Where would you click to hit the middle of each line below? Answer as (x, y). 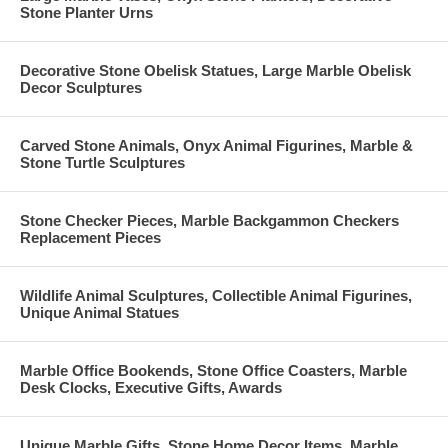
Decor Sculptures (81, 87)
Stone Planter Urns (86, 12)
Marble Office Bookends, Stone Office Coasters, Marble (213, 370)
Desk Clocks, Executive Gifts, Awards (151, 387)
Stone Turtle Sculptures (102, 162)
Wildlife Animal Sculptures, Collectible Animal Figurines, (216, 295)
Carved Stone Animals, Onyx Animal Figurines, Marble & (216, 145)
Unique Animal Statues (99, 312)
